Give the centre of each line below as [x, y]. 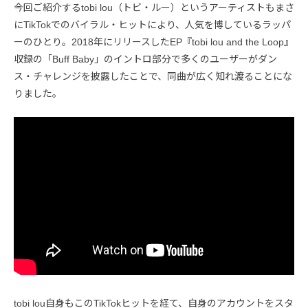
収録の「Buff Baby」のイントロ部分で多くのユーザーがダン [145, 59]
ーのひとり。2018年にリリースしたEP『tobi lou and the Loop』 [154, 42]
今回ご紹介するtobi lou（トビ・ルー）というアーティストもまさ [154, 8]
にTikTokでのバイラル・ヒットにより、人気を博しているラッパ [152, 25]
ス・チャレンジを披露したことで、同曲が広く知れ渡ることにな [153, 77]
